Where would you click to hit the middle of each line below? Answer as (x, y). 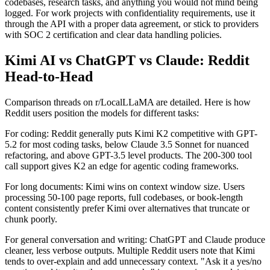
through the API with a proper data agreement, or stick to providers (132, 24)
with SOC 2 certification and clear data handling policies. (113, 35)
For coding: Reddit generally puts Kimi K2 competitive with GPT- (131, 133)
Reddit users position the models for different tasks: (102, 113)
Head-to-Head (49, 76)
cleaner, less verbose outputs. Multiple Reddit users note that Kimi (130, 250)
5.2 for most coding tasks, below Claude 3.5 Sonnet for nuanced (127, 144)
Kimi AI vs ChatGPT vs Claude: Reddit (127, 60)
